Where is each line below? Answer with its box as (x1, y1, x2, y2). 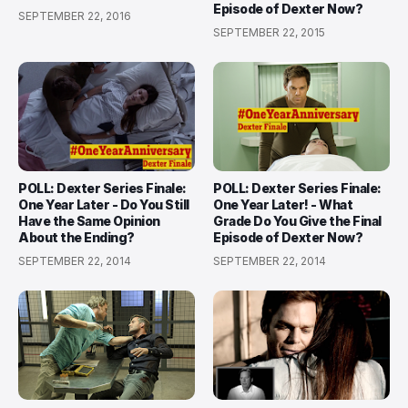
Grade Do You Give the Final (213, 212, 382, 229)
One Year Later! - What (213, 196, 352, 212)
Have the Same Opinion (18, 212, 160, 229)
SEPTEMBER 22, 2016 (18, 8, 131, 23)
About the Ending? (18, 229, 135, 245)
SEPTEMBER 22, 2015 (213, 25, 325, 39)
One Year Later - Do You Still (18, 196, 189, 212)
